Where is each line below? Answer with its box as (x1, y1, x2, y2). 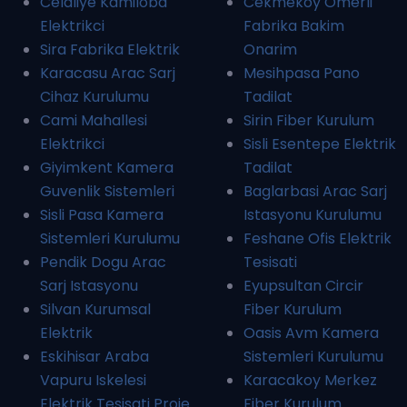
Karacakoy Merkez (243, 370, 377, 392)
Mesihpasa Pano (243, 63, 360, 84)
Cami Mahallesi (40, 110, 147, 132)
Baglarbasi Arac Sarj (243, 181, 387, 203)
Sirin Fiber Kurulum (243, 110, 374, 132)
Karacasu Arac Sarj (40, 63, 175, 84)
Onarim (243, 39, 297, 61)
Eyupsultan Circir (243, 275, 363, 297)
